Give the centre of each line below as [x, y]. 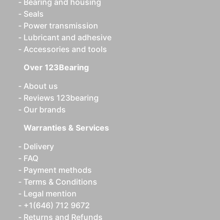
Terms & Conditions [60, 182]
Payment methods [58, 170]
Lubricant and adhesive [68, 37]
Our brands [45, 110]
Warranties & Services [66, 128]
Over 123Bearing [56, 67]
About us [41, 86]
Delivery [39, 146]
